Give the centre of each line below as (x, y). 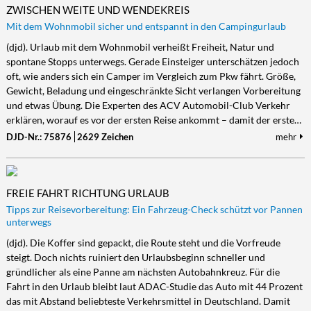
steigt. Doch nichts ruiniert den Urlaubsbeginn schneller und (135, 257)
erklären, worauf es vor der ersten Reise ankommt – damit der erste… (153, 120)
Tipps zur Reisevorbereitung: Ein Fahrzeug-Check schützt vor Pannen (154, 209)
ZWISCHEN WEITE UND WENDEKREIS (98, 10)
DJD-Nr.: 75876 (39, 137)
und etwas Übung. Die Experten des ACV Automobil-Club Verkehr (148, 105)
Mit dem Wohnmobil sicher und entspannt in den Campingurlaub (146, 26)
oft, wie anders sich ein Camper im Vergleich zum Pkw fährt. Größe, (151, 76)
